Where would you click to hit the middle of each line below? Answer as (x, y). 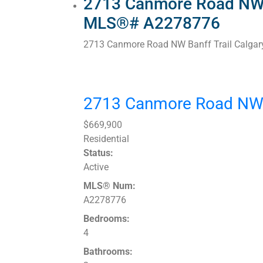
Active (96, 167)
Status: (98, 153)
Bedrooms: (107, 219)
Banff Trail (210, 45)
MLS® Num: (109, 186)
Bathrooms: (108, 252)
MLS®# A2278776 (152, 23)
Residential (106, 139)
